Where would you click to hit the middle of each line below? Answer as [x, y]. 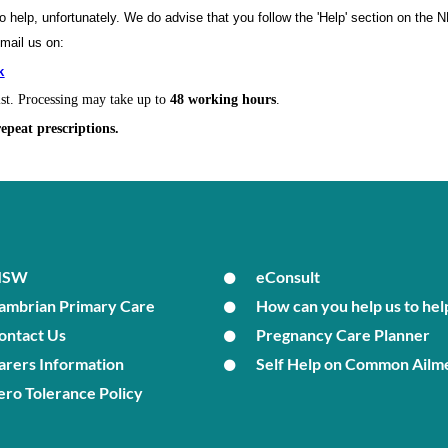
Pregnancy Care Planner [343, 334]
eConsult [288, 276]
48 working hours [221, 99]
